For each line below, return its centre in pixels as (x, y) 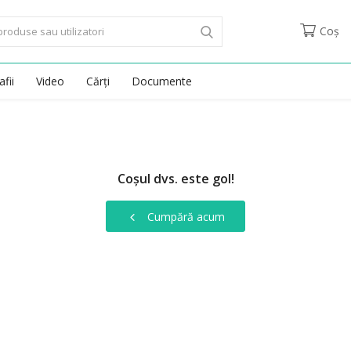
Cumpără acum (184, 216)
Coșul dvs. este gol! (175, 179)
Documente (162, 81)
